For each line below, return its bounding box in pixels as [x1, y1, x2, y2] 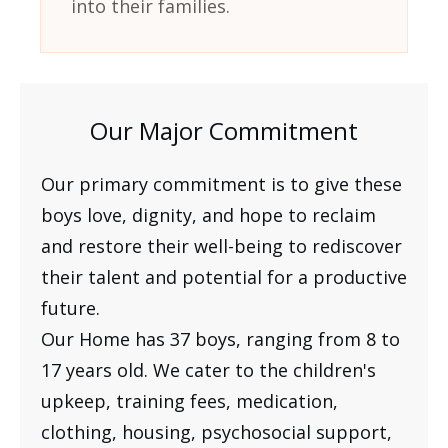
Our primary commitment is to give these [41, 172, 402, 197]
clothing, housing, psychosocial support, [41, 420, 392, 445]
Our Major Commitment [90, 114, 358, 148]
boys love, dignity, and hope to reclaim [41, 203, 376, 228]
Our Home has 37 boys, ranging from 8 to [41, 327, 400, 352]
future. [41, 296, 100, 321]
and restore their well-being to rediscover [41, 234, 402, 259]
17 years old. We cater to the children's [41, 358, 376, 383]
